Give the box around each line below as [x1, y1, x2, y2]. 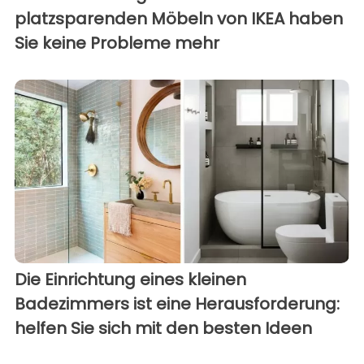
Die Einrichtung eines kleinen [15, 268, 246, 292]
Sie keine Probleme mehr [15, 31, 219, 54]
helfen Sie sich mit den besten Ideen [15, 317, 312, 340]
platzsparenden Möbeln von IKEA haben [15, 6, 343, 30]
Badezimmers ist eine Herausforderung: [15, 292, 340, 316]
